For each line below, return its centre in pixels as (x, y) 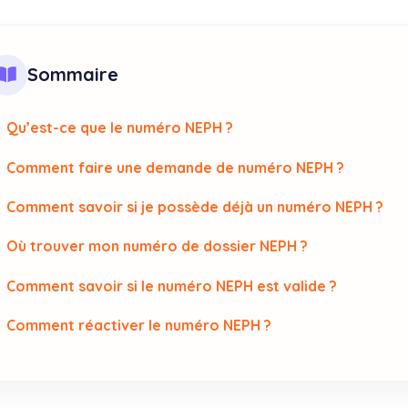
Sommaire (72, 75)
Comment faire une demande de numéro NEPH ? (176, 167)
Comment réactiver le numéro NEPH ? (139, 326)
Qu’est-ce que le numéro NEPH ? (120, 128)
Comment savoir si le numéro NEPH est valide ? (172, 286)
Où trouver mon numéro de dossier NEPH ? (158, 246)
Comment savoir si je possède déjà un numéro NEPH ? (195, 207)
